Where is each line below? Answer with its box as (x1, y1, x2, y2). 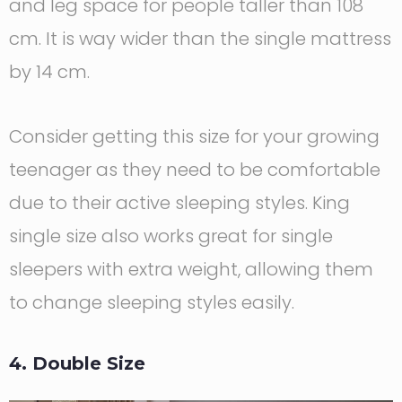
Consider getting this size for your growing (9, 123, 380, 149)
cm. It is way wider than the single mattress (9, 25, 391, 51)
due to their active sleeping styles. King (9, 189, 350, 215)
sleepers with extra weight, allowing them (9, 256, 373, 282)
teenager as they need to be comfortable (9, 156, 380, 182)
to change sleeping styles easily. (9, 289, 294, 315)
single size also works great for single (9, 223, 333, 249)
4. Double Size (9, 352, 145, 374)
